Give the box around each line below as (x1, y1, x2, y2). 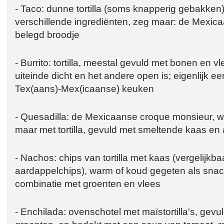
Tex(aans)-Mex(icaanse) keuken (15, 83, 154, 94)
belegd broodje (15, 29, 79, 40)
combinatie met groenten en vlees (15, 178, 160, 189)
